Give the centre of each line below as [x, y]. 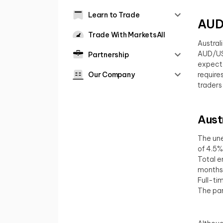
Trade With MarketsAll [127, 35]
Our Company [111, 75]
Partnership [109, 55]
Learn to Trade [114, 15]
